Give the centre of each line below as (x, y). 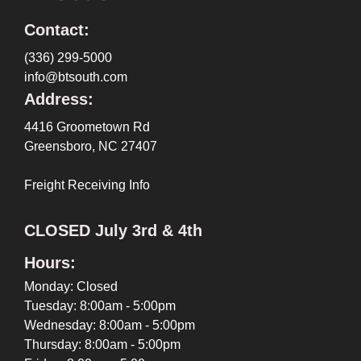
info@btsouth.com (76, 77)
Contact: (57, 29)
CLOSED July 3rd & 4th (113, 230)
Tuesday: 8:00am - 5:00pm (100, 305)
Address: (59, 99)
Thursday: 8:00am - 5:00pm (102, 344)
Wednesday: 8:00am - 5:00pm (110, 325)
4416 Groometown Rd (87, 127)
